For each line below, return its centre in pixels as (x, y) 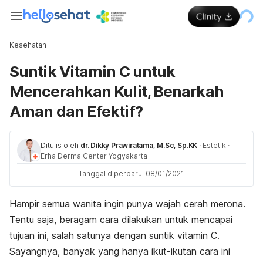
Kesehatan (28, 45)
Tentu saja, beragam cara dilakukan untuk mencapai (121, 220)
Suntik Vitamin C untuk (92, 71)
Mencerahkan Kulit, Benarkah (117, 91)
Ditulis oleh (60, 145)
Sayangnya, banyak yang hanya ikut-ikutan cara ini (120, 251)
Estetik (215, 145)
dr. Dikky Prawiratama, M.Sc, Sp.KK (139, 145)
